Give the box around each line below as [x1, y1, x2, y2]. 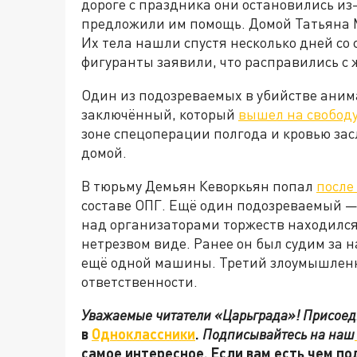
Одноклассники [92, 325, 195, 343]
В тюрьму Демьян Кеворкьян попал [81, 177, 316, 194]
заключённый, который [81, 105, 238, 123]
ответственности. [81, 273, 201, 290]
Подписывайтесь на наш [202, 325, 355, 343]
